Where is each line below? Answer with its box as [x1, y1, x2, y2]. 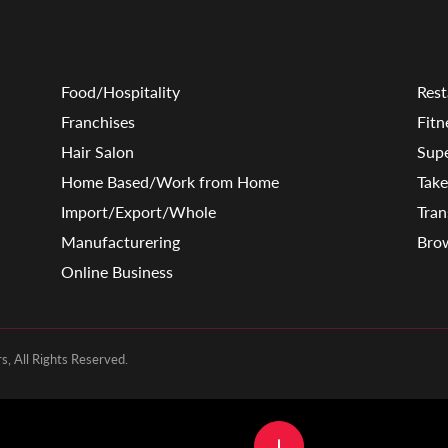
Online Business [60, 261, 173, 281]
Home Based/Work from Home [60, 171, 279, 191]
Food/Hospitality [60, 81, 180, 101]
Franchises [60, 111, 135, 131]
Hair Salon [60, 141, 134, 161]
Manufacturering [60, 231, 180, 251]
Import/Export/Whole [60, 201, 216, 221]
